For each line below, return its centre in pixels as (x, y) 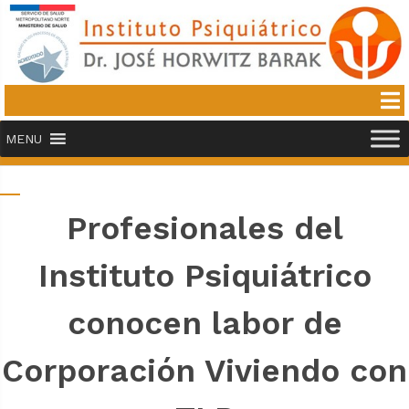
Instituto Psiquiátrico (204, 275)
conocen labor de (204, 323)
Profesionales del (204, 228)
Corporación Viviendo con (204, 370)
